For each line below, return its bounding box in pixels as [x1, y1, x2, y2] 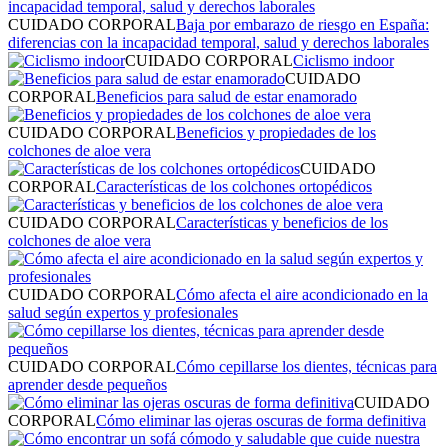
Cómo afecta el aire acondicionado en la [176, 285, 428, 303]
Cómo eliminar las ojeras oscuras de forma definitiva [96, 411, 426, 429]
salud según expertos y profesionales [8, 303, 238, 321]
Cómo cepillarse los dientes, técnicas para [176, 357, 437, 375]
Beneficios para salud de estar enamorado [96, 87, 357, 105]
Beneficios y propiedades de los [176, 123, 376, 141]
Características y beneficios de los [176, 213, 388, 231]
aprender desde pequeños [8, 375, 167, 393]
